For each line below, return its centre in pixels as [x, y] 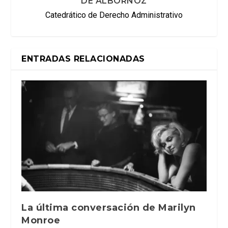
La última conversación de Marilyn [109, 207]
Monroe [41, 220]
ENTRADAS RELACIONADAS [83, 59]
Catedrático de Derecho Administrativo [114, 15]
